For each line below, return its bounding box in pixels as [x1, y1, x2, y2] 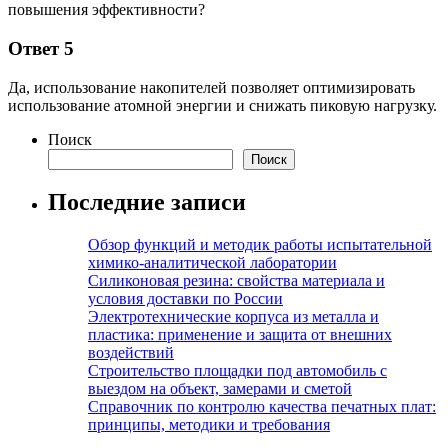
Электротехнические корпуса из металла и [88, 308, 379, 326]
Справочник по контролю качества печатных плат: [88, 398, 436, 416]
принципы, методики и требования [88, 416, 330, 434]
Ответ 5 [8, 37, 74, 59]
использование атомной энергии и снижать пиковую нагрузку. [8, 96, 437, 114]
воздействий [88, 344, 174, 362]
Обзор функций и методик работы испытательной [88, 236, 432, 254]
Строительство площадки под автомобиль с [88, 362, 387, 380]
